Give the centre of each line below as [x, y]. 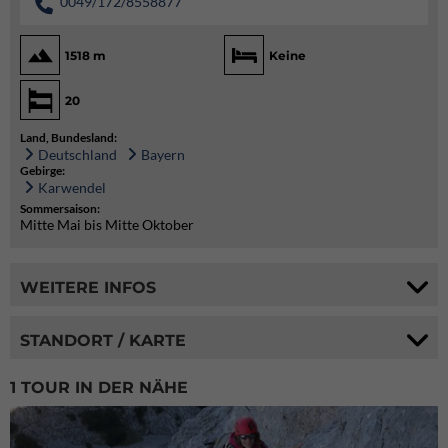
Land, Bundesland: [68, 138]
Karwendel [72, 188]
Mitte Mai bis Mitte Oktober [107, 225]
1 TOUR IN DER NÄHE [99, 388]
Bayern [163, 155]
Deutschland [77, 155]
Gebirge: [42, 171]
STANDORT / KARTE [103, 340]
